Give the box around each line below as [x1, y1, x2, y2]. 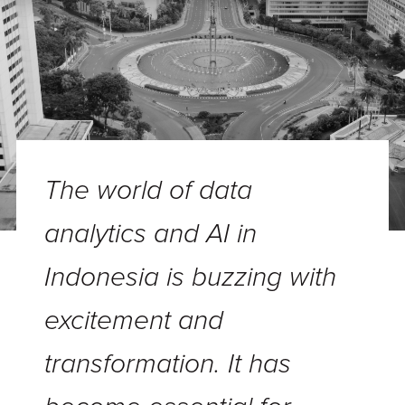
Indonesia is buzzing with [44, 260, 337, 295]
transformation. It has [44, 347, 292, 381]
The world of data [44, 174, 253, 208]
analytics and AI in [44, 217, 258, 251]
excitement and [44, 304, 224, 338]
